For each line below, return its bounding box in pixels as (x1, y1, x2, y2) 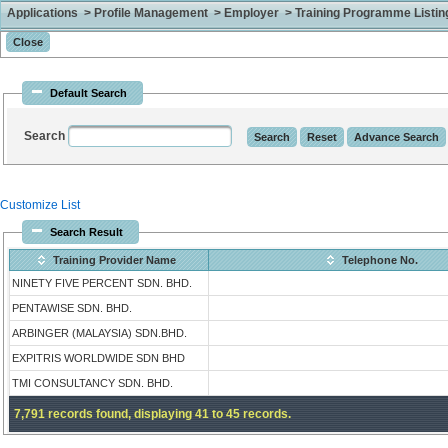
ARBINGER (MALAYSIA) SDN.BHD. (12, 327, 187, 339)
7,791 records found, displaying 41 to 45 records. (14, 407, 291, 421)
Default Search (50, 87, 127, 99)
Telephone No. (341, 254, 418, 266)
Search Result (50, 226, 123, 238)
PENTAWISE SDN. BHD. (12, 302, 132, 314)
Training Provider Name (52, 254, 176, 266)
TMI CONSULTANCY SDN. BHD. (12, 377, 173, 389)
